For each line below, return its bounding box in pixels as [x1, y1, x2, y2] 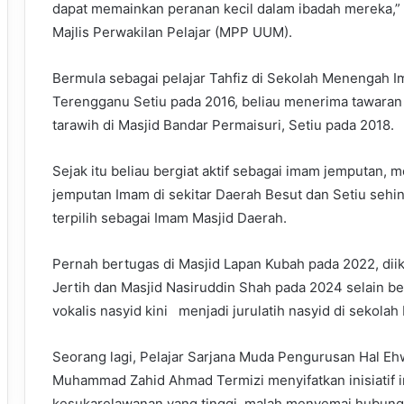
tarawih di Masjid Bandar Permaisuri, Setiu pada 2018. [52, 116, 394, 134]
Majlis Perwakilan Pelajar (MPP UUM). [52, 23, 292, 41]
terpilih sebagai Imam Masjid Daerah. [52, 209, 287, 227]
